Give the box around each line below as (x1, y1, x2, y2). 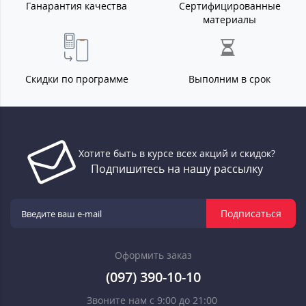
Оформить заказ (114, 249, 192, 262)
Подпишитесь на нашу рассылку (91, 161, 263, 177)
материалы (203, 13, 256, 27)
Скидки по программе (25, 72, 128, 86)
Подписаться (221, 206, 281, 220)
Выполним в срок (189, 72, 270, 86)
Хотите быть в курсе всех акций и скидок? (79, 147, 275, 161)
